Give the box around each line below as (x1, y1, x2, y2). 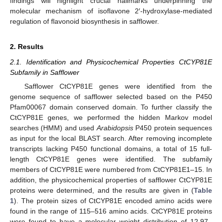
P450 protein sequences (133, 124, 213, 132)
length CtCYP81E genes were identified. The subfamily (10, 155, 212, 163)
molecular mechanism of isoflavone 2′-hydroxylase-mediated (10, 6, 212, 15)
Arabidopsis (96, 124, 133, 132)
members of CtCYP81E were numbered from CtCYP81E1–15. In (10, 166, 212, 173)
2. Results (10, 42, 44, 51)
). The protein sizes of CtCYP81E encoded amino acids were (14, 197, 212, 205)
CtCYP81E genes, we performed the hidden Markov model (10, 113, 212, 121)
